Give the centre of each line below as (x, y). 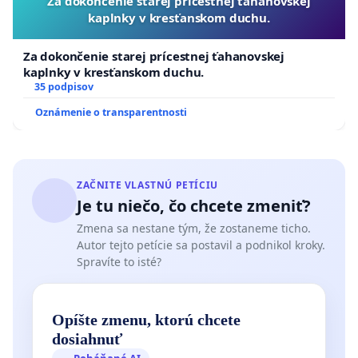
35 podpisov (64, 87)
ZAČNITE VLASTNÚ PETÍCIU (147, 185)
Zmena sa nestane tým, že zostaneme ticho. (194, 229)
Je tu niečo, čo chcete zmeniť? (194, 206)
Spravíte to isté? (119, 262)
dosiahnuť (87, 339)
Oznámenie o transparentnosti (111, 113)
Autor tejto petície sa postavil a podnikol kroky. (201, 245)
